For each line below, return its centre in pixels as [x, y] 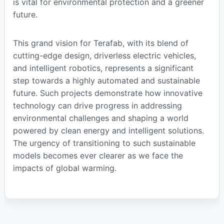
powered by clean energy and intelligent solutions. [108, 130]
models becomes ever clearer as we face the [98, 155]
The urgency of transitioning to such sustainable [104, 143]
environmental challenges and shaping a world [100, 118]
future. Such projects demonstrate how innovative [107, 93]
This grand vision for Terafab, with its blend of [100, 43]
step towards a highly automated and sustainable [106, 80]
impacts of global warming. [64, 168]
